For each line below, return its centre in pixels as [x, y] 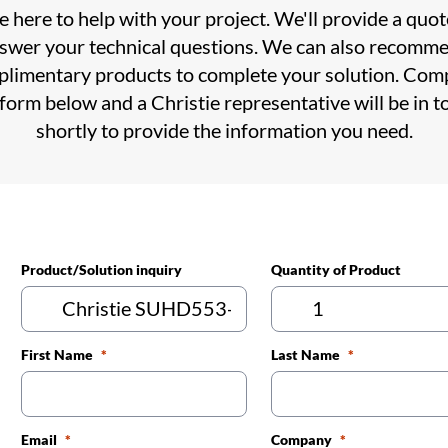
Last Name [305, 354]
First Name [56, 354]
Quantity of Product [335, 269]
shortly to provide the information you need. [224, 129]
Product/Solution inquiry [101, 269]
